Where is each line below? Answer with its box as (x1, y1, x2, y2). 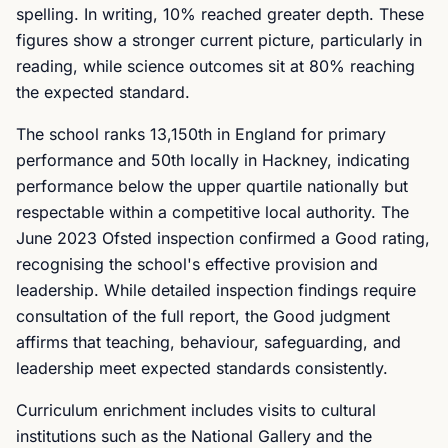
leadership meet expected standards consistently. (16, 358, 388, 378)
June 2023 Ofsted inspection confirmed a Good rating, (16, 228, 430, 248)
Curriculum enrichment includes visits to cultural (16, 400, 376, 420)
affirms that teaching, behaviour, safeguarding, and (16, 332, 401, 352)
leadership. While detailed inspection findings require (16, 280, 416, 300)
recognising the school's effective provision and (16, 254, 378, 274)
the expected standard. (16, 82, 190, 102)
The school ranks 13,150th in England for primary (16, 124, 386, 144)
